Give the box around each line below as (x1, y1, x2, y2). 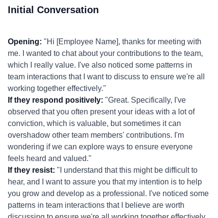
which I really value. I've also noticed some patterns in (8, 61, 192, 69)
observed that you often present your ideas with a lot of (8, 108, 195, 116)
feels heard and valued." (8, 154, 91, 163)
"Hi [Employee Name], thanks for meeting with (42, 37, 201, 46)
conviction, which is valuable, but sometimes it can (8, 119, 181, 127)
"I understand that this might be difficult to (55, 166, 198, 174)
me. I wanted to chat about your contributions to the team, (8, 49, 203, 57)
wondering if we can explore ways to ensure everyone (8, 143, 193, 151)
